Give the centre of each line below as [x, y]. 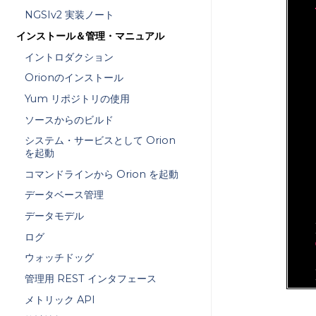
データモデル [54, 216]
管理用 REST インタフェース [90, 278]
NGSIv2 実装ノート [69, 15]
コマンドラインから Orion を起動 [101, 174]
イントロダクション [69, 57]
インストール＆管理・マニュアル [91, 36]
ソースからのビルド [69, 120]
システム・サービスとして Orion [100, 141]
